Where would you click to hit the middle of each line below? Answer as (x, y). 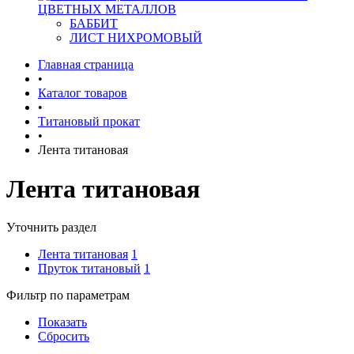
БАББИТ (94, 24)
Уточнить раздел (51, 228)
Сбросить (64, 337)
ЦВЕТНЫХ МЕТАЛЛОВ (107, 9)
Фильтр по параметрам (68, 296)
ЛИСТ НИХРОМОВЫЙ (136, 38)
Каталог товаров (83, 93)
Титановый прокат (89, 122)
